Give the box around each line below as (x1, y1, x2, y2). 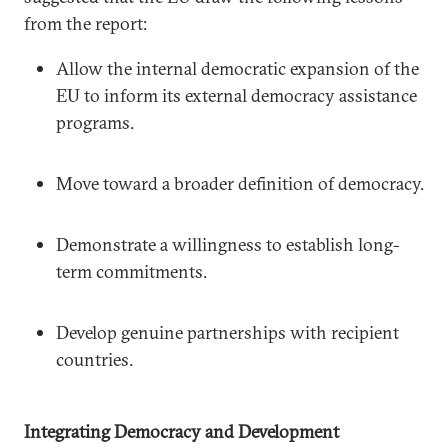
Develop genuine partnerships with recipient (56, 320, 399, 344)
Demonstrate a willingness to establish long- (56, 232, 400, 256)
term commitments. (56, 259, 207, 283)
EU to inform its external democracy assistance (56, 83, 417, 107)
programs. (56, 110, 134, 134)
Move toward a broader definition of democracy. (56, 171, 424, 195)
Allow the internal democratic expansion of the (56, 56, 419, 80)
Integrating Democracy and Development (24, 419, 339, 443)
